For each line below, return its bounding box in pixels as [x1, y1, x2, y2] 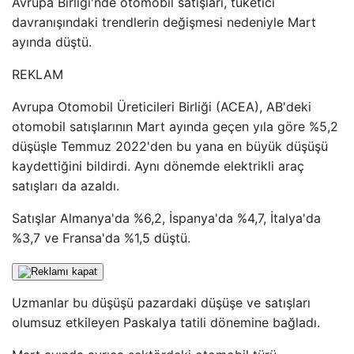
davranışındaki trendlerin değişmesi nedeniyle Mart [12, 14, 316, 30]
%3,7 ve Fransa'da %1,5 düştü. [12, 230, 190, 246]
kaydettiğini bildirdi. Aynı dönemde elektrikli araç [12, 158, 304, 174]
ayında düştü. [12, 34, 92, 50]
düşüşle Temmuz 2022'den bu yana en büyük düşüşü [12, 138, 328, 154]
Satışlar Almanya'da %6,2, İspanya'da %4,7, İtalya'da [12, 210, 321, 226]
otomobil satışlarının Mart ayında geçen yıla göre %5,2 [12, 119, 338, 134]
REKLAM [12, 66, 63, 82]
